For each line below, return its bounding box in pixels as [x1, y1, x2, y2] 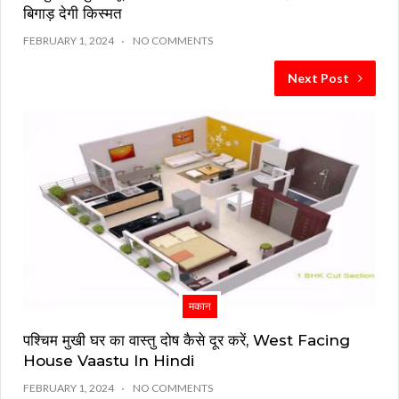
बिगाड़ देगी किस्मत [23, 4, 122, 23]
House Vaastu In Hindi [23, 352, 194, 370]
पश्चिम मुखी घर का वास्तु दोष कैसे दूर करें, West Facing [23, 331, 350, 350]
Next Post [288, 70, 349, 86]
